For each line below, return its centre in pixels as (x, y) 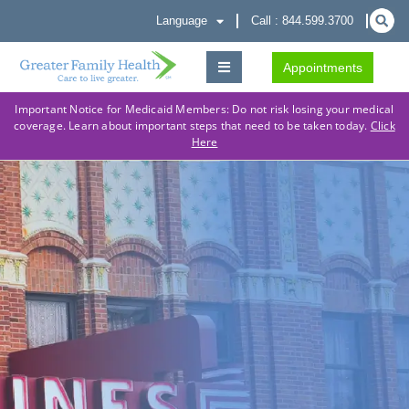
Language (182, 21)
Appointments (322, 67)
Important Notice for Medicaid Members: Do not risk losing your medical (204, 109)
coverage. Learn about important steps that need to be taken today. (192, 126)
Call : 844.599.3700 (302, 21)
